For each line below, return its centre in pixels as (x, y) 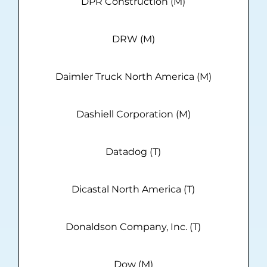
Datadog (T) (133, 152)
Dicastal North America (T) (133, 190)
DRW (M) (133, 39)
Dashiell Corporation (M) (133, 114)
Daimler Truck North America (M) (133, 77)
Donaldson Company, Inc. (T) (133, 227)
